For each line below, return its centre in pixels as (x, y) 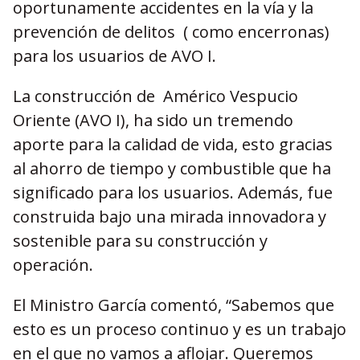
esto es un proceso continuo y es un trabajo (180, 329)
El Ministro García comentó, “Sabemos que (174, 305)
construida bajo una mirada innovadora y (170, 217)
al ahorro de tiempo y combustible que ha (172, 168)
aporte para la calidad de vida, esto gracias (173, 144)
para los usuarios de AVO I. (115, 56)
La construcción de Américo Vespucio (155, 96)
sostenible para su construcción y (140, 241)
